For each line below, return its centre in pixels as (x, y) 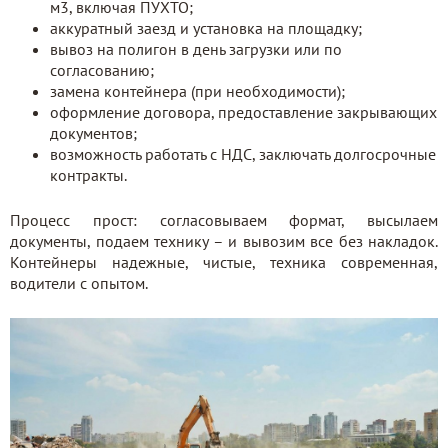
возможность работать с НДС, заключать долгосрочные (243, 154)
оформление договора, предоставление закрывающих (243, 112)
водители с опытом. (79, 283)
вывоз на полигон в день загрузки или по (196, 49)
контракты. (88, 175)
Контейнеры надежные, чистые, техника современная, (224, 262)
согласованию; (102, 70)
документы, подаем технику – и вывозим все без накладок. (224, 241)
